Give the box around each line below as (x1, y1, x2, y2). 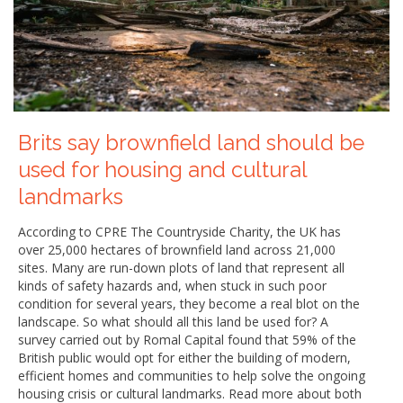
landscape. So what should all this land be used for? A (18, 312, 328, 330)
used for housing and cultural (18, 157, 307, 183)
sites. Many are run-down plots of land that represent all (18, 258, 345, 276)
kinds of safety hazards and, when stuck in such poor (18, 276, 327, 294)
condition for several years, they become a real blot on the (18, 294, 360, 312)
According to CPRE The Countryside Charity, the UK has (18, 222, 341, 240)
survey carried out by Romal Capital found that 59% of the (18, 330, 356, 348)
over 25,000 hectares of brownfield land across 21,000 (18, 240, 336, 258)
